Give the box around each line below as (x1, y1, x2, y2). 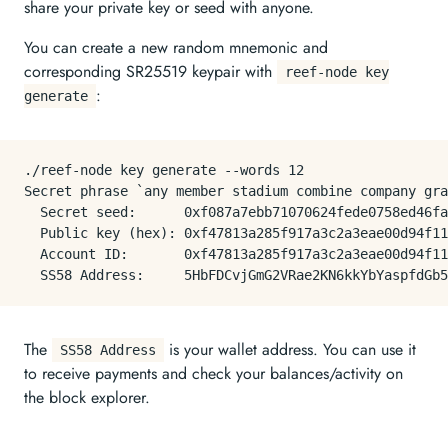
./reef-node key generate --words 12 (24, 162, 304, 178)
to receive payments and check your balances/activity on (24, 362, 403, 385)
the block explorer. (24, 386, 150, 409)
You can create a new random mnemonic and (24, 36, 328, 59)
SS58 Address (60, 342, 156, 358)
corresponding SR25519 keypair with (24, 60, 277, 83)
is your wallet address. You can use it (164, 338, 416, 361)
